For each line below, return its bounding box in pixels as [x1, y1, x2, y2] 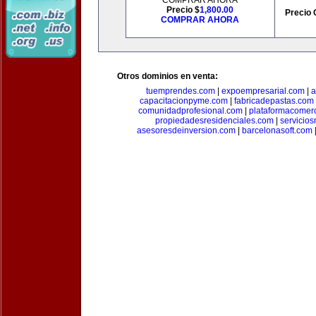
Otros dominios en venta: [117, 71, 218, 81]
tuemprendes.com [146, 86, 215, 96]
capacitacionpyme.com [140, 96, 228, 106]
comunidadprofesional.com [138, 106, 243, 116]
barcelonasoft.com [242, 126, 312, 135]
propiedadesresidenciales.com [155, 116, 274, 126]
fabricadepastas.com [234, 96, 314, 106]
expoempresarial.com [221, 86, 305, 96]
